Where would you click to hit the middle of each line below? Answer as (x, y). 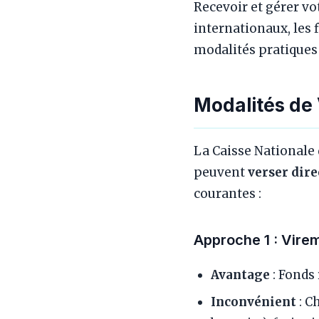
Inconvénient (253, 302)
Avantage (240, 274)
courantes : (228, 193)
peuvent (221, 172)
